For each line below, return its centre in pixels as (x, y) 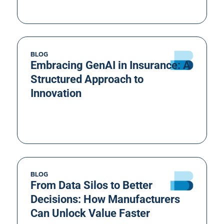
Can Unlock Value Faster (90, 213)
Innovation (56, 93)
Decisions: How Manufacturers (105, 199)
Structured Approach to (87, 79)
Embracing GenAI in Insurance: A (110, 65)
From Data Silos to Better (91, 185)
